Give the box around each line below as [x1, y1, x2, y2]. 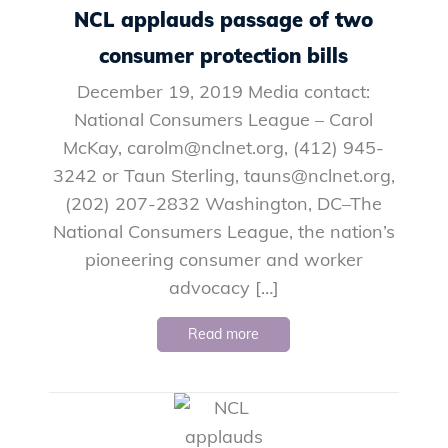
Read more [188, 324, 260, 343]
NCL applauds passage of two [74, 6, 374, 32]
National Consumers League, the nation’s [52, 219, 395, 243]
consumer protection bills [99, 42, 349, 68]
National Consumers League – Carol [74, 107, 374, 131]
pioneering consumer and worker [84, 247, 363, 271]
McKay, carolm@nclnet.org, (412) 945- [63, 135, 385, 159]
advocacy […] [168, 275, 279, 299]
